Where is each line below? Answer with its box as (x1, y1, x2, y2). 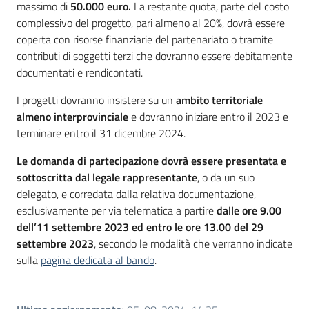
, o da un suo (197, 169, 255, 186)
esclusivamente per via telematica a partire (17, 202, 217, 219)
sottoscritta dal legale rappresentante (17, 169, 197, 186)
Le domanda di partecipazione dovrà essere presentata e (17, 152, 286, 170)
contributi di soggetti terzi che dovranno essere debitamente (17, 48, 292, 65)
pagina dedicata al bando (41, 252, 154, 269)
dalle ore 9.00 (217, 202, 281, 219)
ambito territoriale (176, 92, 263, 109)
